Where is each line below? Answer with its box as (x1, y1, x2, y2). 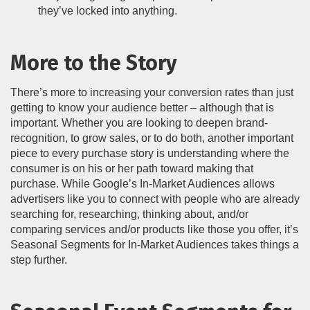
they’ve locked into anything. (38, 5, 177, 17)
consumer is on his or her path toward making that (10, 163, 253, 174)
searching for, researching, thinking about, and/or (10, 208, 248, 220)
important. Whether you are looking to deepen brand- (10, 117, 268, 129)
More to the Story (10, 51, 177, 75)
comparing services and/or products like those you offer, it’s (10, 224, 298, 235)
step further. (10, 254, 67, 266)
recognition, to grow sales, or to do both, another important (10, 132, 293, 144)
